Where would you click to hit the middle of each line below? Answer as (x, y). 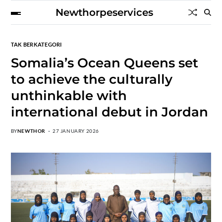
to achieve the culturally (91, 79)
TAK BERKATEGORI (36, 44)
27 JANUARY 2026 (76, 131)
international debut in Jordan (109, 112)
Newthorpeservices (105, 12)
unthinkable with (69, 96)
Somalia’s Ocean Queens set (104, 63)
